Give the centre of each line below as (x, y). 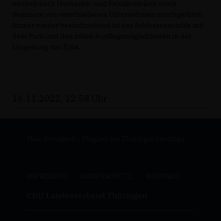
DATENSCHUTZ (106, 176)
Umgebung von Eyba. (47, 47)
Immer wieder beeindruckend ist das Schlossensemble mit (108, 25)
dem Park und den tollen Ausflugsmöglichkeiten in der (102, 36)
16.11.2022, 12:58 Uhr (60, 99)
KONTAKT (163, 176)
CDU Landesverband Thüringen (87, 196)
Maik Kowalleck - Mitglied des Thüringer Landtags (105, 139)
